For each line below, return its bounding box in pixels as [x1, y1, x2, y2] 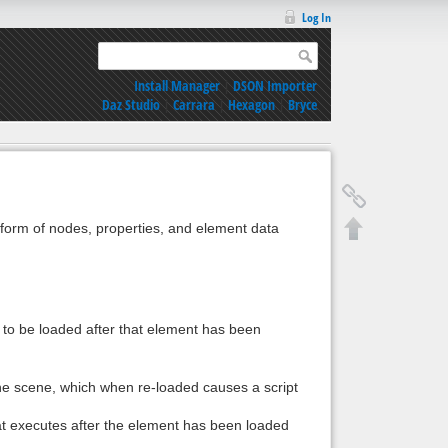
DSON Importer [233, 75, 317, 95]
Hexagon [228, 94, 275, 114]
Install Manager [134, 75, 220, 95]
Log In [302, 9, 331, 26]
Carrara [173, 94, 215, 114]
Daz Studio [102, 94, 160, 114]
